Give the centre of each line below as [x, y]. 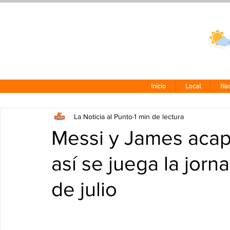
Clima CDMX [181, 34]
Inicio [158, 87]
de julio [84, 189]
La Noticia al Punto [103, 116]
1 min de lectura [159, 116]
